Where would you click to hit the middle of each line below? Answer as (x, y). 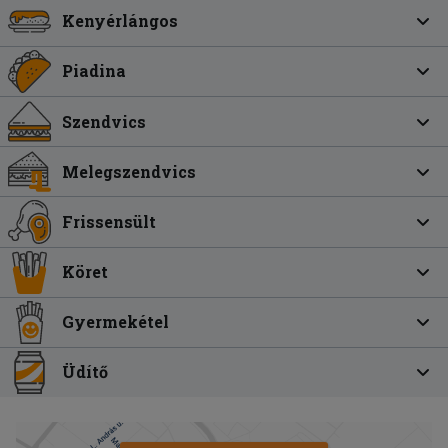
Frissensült (109, 221)
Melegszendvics (129, 171)
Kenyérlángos (120, 21)
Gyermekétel (116, 322)
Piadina (94, 71)
